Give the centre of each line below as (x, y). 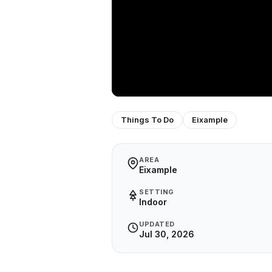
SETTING (157, 192)
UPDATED (157, 224)
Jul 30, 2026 (167, 234)
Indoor (153, 202)
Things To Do (147, 120)
